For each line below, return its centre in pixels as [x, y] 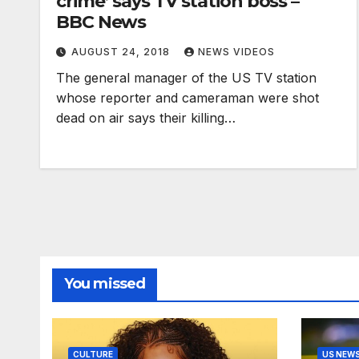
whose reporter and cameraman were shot [188, 98]
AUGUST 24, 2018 [122, 52]
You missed [105, 284]
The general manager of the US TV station [186, 78]
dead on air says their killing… [146, 118]
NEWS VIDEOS [236, 52]
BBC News [101, 22]
